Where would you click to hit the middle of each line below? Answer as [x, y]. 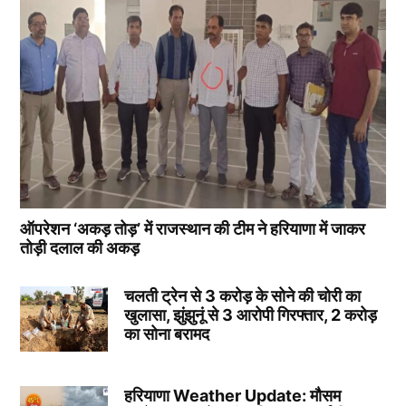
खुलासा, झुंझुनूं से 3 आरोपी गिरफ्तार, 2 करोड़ [250, 314]
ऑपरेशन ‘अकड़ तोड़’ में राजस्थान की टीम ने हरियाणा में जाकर [193, 228]
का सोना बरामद [166, 333]
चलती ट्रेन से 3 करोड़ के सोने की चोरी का [242, 295]
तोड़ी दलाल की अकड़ [80, 247]
